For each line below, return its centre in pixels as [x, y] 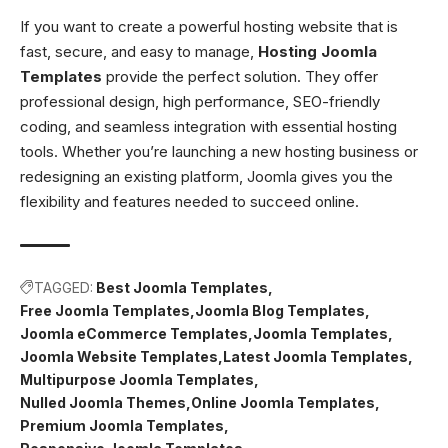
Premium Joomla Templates [122, 425]
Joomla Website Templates [119, 356]
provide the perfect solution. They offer [240, 76]
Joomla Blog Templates [280, 310]
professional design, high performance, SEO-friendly [200, 101]
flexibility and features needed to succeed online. [189, 201]
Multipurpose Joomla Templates [137, 379]
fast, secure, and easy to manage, [139, 51]
